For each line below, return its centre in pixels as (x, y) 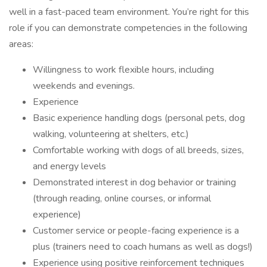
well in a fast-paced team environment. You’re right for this (129, 12)
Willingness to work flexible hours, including (123, 70)
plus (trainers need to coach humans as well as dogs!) (144, 247)
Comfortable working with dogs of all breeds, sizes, (138, 150)
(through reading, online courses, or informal (122, 198)
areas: (22, 44)
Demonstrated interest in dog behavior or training (134, 182)
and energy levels (71, 166)
